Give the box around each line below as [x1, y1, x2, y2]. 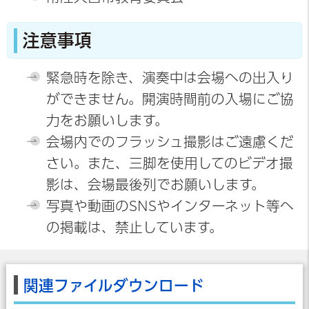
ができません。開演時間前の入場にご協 [46, 92, 294, 106]
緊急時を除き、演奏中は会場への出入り [46, 71, 294, 85]
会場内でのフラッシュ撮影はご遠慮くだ [46, 135, 294, 149]
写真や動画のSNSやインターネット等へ [46, 199, 294, 213]
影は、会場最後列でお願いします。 [46, 178, 265, 192]
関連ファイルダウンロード [23, 277, 205, 293]
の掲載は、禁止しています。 [46, 221, 223, 235]
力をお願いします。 [46, 114, 168, 128]
